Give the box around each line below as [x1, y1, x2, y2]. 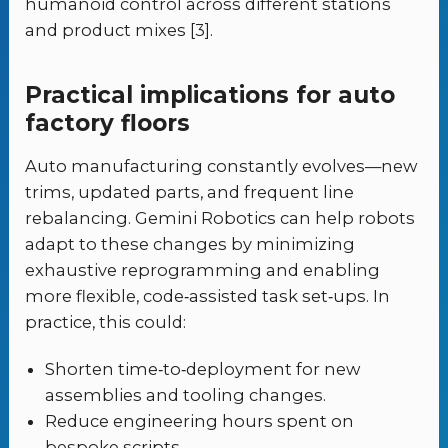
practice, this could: [25, 312, 187, 332]
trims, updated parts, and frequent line [25, 182, 355, 202]
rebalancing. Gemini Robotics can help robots [25, 208, 416, 228]
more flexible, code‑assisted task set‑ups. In [25, 286, 391, 306]
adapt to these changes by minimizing [25, 234, 356, 254]
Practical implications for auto [25, 80, 396, 109]
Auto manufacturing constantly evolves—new [25, 156, 418, 176]
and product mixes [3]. [25, 19, 214, 40]
